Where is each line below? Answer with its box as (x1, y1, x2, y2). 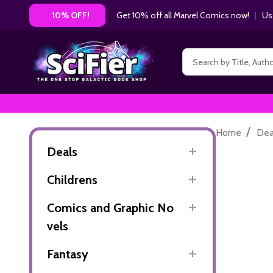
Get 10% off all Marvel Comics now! (116, 9, 249, 21)
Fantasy (47, 246, 88, 261)
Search (182, 49, 210, 62)
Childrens (47, 172, 97, 187)
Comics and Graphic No (47, 200, 174, 215)
